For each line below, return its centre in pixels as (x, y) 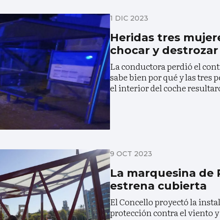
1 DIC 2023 (129, 18)
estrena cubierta (158, 186)
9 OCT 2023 (131, 154)
